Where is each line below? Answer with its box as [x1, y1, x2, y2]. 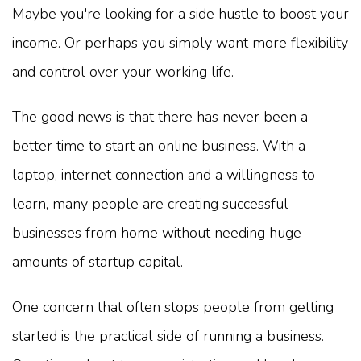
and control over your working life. [12, 61, 234, 81]
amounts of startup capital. [12, 251, 183, 272]
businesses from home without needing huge [12, 222, 301, 243]
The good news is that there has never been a [12, 106, 308, 127]
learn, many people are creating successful [12, 193, 288, 214]
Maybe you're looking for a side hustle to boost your [12, 3, 349, 23]
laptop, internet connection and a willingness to [12, 164, 315, 185]
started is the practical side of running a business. [12, 326, 324, 346]
